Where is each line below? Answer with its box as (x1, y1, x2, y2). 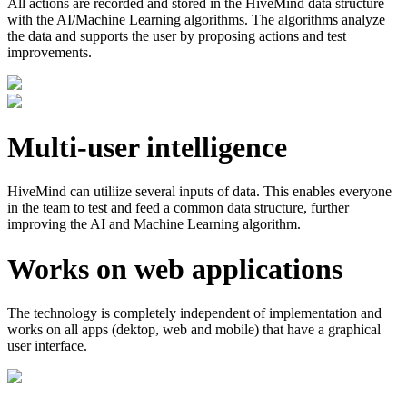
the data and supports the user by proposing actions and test (7, 27, 346, 44)
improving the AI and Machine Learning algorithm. (7, 216, 301, 233)
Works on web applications (7, 252, 342, 285)
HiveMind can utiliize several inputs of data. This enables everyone (7, 184, 392, 200)
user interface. (7, 338, 87, 354)
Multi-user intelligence (7, 130, 287, 164)
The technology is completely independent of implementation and (7, 305, 382, 322)
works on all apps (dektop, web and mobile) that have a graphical (7, 322, 381, 338)
